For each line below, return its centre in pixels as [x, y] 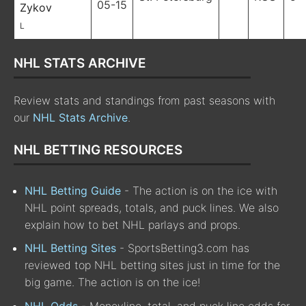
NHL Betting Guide [73, 190]
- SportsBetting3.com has [183, 248]
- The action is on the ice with [199, 190]
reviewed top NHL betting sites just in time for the [152, 265]
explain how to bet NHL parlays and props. [133, 224]
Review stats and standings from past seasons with [144, 100]
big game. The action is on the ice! [112, 282]
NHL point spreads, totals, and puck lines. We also [152, 207]
